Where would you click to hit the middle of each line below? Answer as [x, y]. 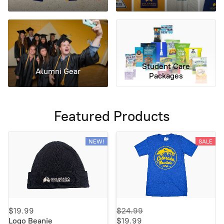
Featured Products [112, 116]
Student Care [166, 66]
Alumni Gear [58, 71]
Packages [166, 76]
